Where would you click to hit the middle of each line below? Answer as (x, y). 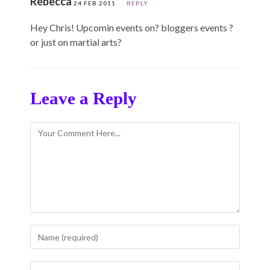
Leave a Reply (83, 99)
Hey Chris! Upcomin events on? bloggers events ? (132, 28)
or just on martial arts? (76, 42)
